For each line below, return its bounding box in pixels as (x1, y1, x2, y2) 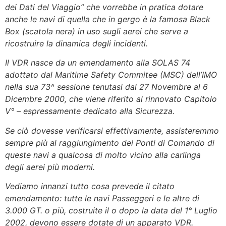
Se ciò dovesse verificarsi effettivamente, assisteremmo (5, 125, 219, 136)
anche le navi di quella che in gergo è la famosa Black (5, 14, 210, 24)
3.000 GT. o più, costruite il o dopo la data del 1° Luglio (5, 205, 217, 215)
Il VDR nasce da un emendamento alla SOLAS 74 (5, 58, 190, 68)
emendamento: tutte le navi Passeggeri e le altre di (5, 193, 199, 203)
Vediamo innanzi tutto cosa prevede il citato (5, 181, 175, 191)
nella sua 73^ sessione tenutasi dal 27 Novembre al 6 (5, 82, 208, 92)
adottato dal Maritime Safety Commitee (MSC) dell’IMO (5, 70, 217, 80)
